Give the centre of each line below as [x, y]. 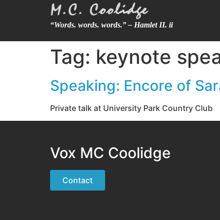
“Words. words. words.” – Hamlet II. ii [111, 25]
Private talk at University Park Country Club [131, 108]
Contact [78, 180]
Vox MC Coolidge [110, 153]
